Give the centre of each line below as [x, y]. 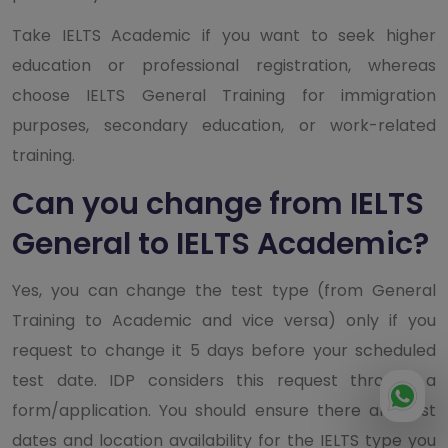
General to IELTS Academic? [220, 243]
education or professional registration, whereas [224, 65]
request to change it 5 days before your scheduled [224, 350]
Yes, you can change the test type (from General [224, 290]
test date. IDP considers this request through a [224, 380]
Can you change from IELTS [218, 203]
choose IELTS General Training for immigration [224, 95]
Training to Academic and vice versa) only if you [224, 320]
